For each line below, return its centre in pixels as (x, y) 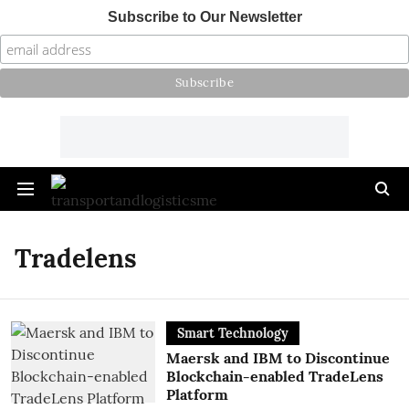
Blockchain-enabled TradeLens (274, 376)
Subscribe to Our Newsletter (204, 17)
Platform (197, 394)
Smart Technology (232, 333)
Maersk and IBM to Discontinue (278, 358)
